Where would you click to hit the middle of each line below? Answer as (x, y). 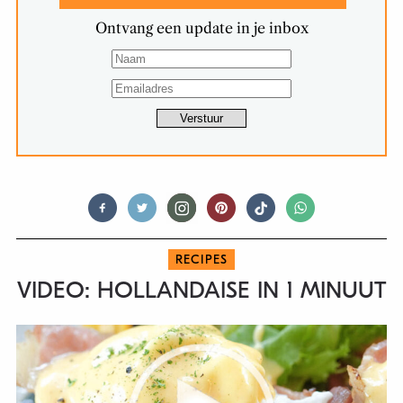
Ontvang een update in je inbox (201, 28)
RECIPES (201, 260)
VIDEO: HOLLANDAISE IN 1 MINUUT (201, 291)
